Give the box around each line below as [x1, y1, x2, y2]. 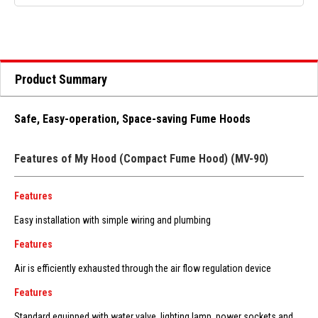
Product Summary [15, 72, 107, 87]
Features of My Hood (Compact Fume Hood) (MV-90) [14, 152, 268, 165]
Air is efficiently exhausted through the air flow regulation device [14, 263, 271, 274]
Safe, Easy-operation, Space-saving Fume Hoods [14, 112, 251, 126]
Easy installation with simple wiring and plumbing [14, 214, 211, 226]
